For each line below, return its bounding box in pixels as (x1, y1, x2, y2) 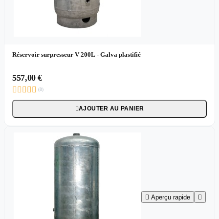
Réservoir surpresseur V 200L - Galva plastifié (12, 50, 141, 58)
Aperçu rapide (151, 194, 190, 201)
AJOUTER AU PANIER (79, 105, 144, 112)
